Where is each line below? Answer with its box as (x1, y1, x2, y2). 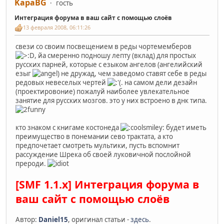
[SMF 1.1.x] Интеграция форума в (15, 177, 199, 192)
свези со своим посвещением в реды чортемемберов (15, 42, 193, 51)
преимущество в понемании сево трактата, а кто (15, 132, 173, 141)
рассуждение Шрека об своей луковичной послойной (15, 150, 191, 159)
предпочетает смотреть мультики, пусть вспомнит (15, 141, 179, 150)
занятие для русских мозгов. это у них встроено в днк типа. (15, 96, 207, 105)
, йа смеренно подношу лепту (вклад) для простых (34, 51, 196, 60)
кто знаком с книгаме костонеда (15, 123, 120, 132)
